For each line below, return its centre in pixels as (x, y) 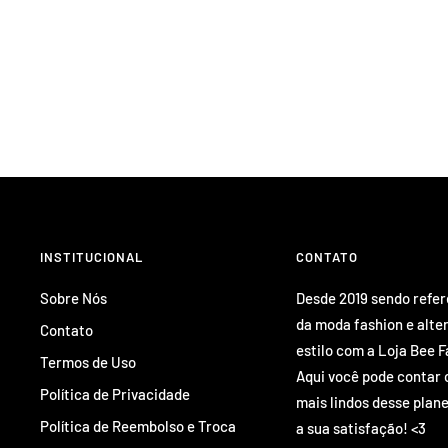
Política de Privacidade (115, 393)
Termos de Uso (88, 361)
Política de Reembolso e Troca (138, 425)
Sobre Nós (73, 297)
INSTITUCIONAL (91, 256)
